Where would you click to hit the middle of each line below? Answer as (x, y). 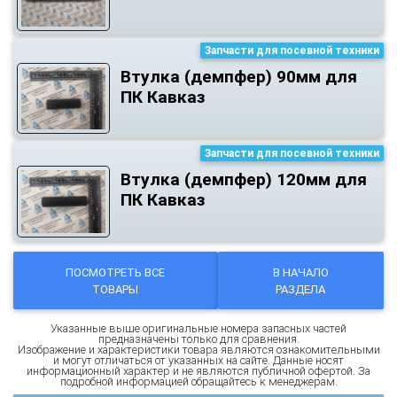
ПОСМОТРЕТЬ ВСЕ (116, 272)
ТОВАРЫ (116, 289)
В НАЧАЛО (300, 272)
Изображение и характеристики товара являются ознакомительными (198, 350)
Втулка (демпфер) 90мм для (238, 76)
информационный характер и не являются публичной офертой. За (198, 371)
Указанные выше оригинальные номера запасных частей (198, 329)
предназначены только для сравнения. (198, 339)
